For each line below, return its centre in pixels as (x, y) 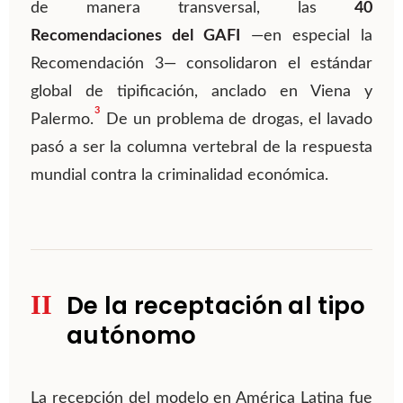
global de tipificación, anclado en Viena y (201, 92)
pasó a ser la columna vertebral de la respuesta (201, 148)
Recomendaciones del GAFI (135, 36)
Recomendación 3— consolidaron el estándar (201, 64)
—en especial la (306, 36)
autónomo (132, 336)
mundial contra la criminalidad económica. (179, 176)
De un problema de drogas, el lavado (237, 120)
